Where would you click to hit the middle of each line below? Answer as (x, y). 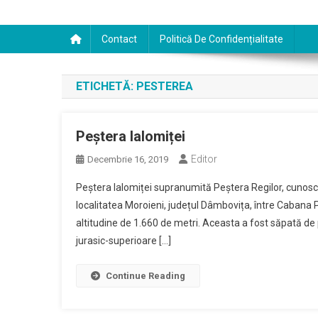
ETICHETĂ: (106, 86)
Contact (119, 39)
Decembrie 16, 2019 (128, 159)
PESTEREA (165, 86)
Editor (204, 159)
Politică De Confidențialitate (221, 39)
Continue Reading (146, 276)
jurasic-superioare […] (124, 241)
